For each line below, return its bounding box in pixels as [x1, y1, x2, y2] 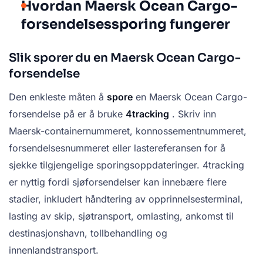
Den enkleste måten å [9, 91, 107, 103]
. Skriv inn [169, 108, 216, 120]
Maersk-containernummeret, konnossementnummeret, [9, 125, 247, 137]
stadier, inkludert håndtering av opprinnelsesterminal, [9, 193, 243, 205]
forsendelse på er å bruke [9, 108, 126, 120]
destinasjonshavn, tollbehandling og [9, 227, 167, 240]
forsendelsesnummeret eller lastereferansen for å [9, 142, 225, 154]
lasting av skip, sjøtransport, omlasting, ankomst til [9, 210, 234, 222]
